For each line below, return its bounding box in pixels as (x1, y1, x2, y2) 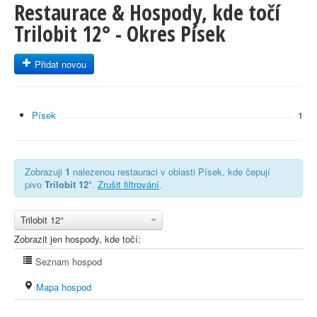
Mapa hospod (33, 280, 91, 294)
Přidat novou (32, 57, 86, 71)
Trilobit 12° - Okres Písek (14, 19, 226, 48)
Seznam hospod (33, 255, 102, 268)
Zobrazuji (25, 165, 65, 178)
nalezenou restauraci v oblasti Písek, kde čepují (70, 165, 270, 178)
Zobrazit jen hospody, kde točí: (14, 232, 141, 246)
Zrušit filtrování (98, 178, 159, 191)
